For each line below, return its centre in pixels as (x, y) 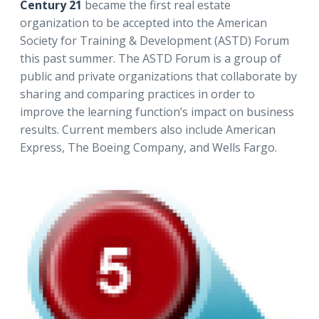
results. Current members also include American (148, 130)
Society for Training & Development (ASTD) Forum (155, 41)
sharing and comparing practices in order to (137, 94)
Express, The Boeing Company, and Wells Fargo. (148, 148)
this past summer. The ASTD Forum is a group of (151, 59)
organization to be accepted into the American (143, 23)
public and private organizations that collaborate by (158, 77)
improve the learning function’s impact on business (157, 112)
